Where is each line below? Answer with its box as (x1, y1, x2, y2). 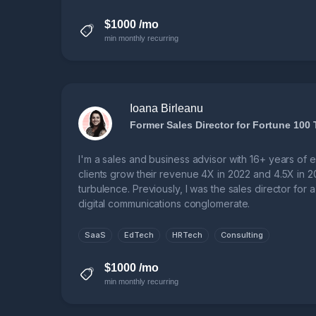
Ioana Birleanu (130, 102, 203, 115)
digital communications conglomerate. (78, 197, 250, 210)
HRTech (172, 230, 202, 241)
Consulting (221, 230, 263, 241)
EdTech (124, 230, 154, 241)
